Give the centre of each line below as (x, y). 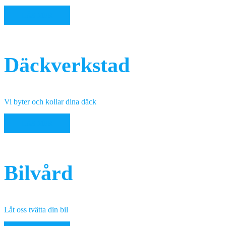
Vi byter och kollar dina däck (50, 101)
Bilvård (38, 173)
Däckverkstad (67, 65)
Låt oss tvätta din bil (36, 209)
